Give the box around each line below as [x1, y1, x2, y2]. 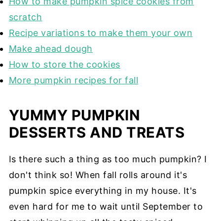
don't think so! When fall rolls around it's [8, 170, 187, 180]
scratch [8, 12, 42, 22]
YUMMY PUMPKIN [8, 107, 141, 124]
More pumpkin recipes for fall [8, 75, 139, 85]
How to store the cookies [8, 59, 120, 70]
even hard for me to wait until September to [8, 201, 203, 212]
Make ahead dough [8, 43, 93, 54]
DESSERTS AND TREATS [8, 124, 185, 141]
